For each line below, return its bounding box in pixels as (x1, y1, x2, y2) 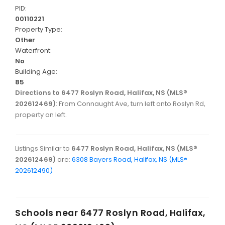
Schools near (15, 206, 80, 219)
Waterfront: (15, 46, 52, 56)
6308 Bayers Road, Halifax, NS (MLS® (72, 155, 187, 165)
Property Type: (15, 25, 62, 35)
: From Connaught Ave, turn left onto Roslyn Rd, (56, 99, 205, 109)
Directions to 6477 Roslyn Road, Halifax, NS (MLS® (15, 88, 187, 98)
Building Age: (15, 67, 57, 77)
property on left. (15, 110, 67, 120)
